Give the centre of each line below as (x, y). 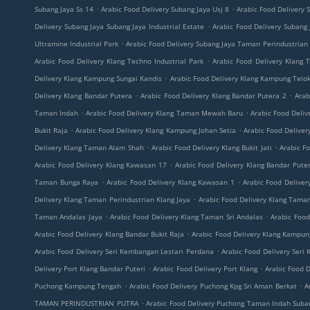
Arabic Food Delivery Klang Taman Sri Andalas (186, 217)
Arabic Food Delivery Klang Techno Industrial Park (119, 61)
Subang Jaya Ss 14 (64, 9)
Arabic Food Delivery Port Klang (205, 268)
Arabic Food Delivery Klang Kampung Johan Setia (156, 130)
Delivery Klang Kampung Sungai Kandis (99, 78)
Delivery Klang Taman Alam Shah (89, 147)
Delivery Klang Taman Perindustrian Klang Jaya (113, 199)
